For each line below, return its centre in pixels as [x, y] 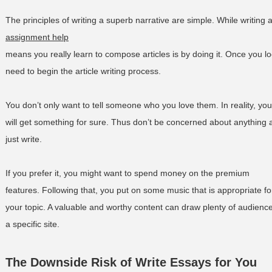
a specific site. [32, 224]
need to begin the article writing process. [83, 71]
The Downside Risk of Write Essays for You [131, 262]
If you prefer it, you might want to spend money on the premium [127, 173]
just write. [24, 139]
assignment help [37, 37]
